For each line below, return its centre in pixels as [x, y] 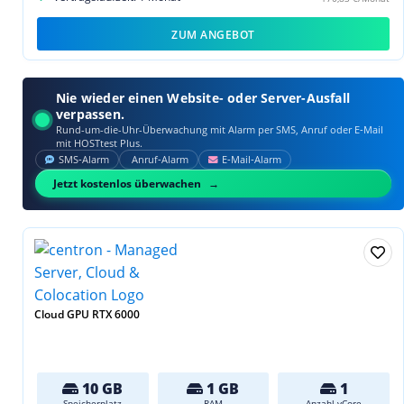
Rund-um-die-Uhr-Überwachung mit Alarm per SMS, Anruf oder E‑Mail [220, 129]
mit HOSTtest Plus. [99, 142]
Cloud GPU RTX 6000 [87, 314]
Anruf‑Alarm [160, 159]
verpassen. [90, 114]
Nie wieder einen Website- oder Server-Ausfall [203, 97]
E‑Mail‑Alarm [251, 159]
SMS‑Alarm [83, 159]
